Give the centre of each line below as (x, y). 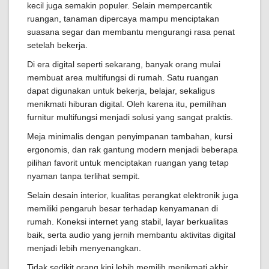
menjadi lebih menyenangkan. (84, 248)
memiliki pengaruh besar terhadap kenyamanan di (122, 208)
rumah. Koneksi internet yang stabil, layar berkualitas (128, 222)
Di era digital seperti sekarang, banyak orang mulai (124, 64)
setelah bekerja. (57, 45)
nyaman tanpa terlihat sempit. (83, 176)
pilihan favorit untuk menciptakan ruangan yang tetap (128, 163)
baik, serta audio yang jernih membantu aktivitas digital (131, 235)
